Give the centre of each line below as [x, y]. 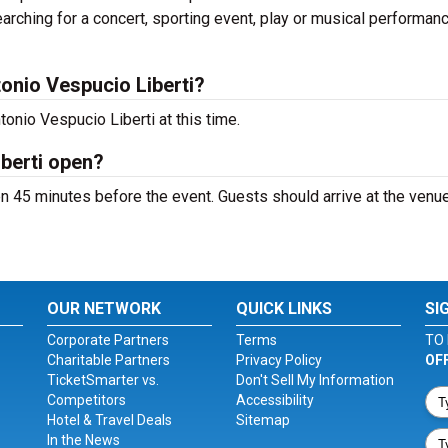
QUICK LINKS [283, 308]
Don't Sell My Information [314, 380]
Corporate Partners [108, 340]
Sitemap [262, 420]
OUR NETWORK [104, 308]
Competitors [87, 400]
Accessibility [274, 400]
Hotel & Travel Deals [110, 420]
